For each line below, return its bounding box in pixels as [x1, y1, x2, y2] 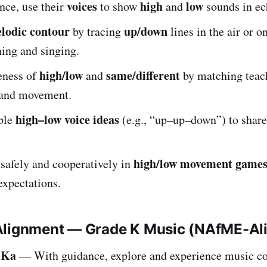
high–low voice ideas [15, 110, 119, 128]
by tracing [70, 23, 124, 39]
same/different [106, 66, 180, 84]
